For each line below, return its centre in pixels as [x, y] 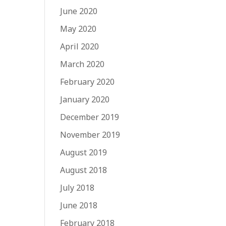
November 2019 [90, 134]
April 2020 [80, 46]
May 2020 [78, 29]
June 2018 [79, 205]
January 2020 [85, 99]
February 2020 [88, 81]
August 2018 [84, 170]
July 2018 [77, 187]
